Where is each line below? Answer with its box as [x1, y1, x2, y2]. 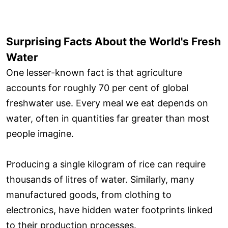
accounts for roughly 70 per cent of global [6, 82, 188, 93]
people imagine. [6, 128, 74, 139]
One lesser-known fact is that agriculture [6, 67, 182, 78]
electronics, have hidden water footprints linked [6, 204, 213, 215]
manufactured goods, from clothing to [6, 189, 172, 200]
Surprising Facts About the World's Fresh [6, 35, 221, 48]
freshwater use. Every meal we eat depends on [6, 97, 208, 108]
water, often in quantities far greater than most [6, 112, 210, 124]
